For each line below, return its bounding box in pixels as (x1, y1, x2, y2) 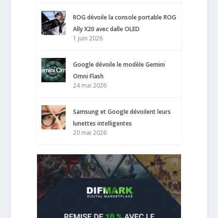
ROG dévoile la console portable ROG (73, 13, 177, 21)
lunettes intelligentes (73, 119, 132, 127)
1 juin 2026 (73, 34, 103, 42)
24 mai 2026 (73, 81, 107, 90)
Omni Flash (73, 72, 104, 80)
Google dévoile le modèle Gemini (73, 60, 165, 69)
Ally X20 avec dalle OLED (73, 24, 140, 33)
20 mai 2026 (73, 128, 107, 137)
